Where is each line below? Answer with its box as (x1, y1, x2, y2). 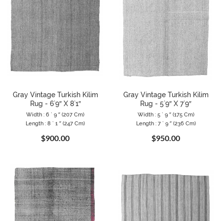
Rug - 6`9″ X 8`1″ (30, 99, 81, 108)
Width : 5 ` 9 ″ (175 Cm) (137, 111, 194, 118)
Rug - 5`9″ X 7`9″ (140, 99, 191, 108)
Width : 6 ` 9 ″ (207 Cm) (26, 111, 84, 118)
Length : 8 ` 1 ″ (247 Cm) (26, 120, 85, 127)
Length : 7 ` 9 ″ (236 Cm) (136, 120, 196, 127)
